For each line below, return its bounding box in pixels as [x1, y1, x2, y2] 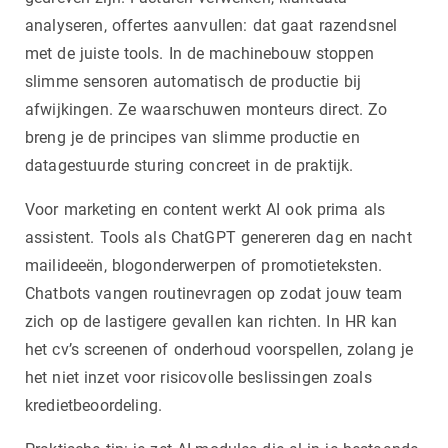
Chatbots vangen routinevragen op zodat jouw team [25, 283, 403, 303]
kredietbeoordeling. [25, 395, 163, 415]
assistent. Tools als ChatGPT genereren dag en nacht [25, 227, 412, 247]
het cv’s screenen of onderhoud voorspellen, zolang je [25, 339, 414, 359]
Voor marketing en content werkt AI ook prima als [25, 199, 386, 219]
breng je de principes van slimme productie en [25, 127, 360, 147]
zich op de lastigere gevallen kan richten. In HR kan [25, 311, 398, 331]
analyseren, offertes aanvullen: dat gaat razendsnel [25, 15, 398, 35]
